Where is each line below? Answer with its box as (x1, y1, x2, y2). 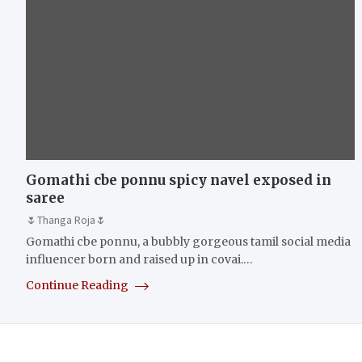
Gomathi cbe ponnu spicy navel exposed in (26, 170, 331, 189)
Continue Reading (26, 277, 131, 293)
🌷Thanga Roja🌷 (26, 212, 107, 227)
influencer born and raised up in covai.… (26, 251, 253, 267)
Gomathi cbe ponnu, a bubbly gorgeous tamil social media (26, 234, 351, 249)
